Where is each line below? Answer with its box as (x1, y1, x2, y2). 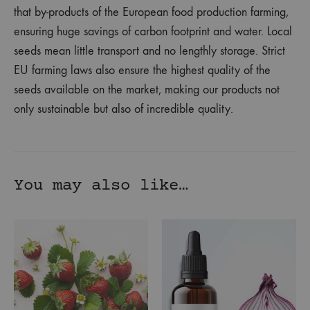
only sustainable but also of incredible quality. (14, 102, 233, 117)
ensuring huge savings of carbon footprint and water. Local (14, 24, 292, 39)
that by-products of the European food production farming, (14, 5, 289, 20)
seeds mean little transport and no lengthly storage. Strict (14, 44, 285, 59)
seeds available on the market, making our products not (14, 82, 280, 98)
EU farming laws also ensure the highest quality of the (14, 63, 271, 78)
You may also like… (14, 176, 188, 196)
